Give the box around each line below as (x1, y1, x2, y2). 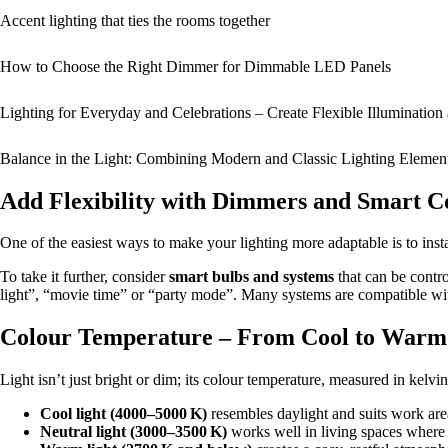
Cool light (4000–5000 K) (40, 405, 207, 423)
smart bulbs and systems (169, 268, 334, 286)
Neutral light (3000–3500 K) (40, 423, 227, 441)
